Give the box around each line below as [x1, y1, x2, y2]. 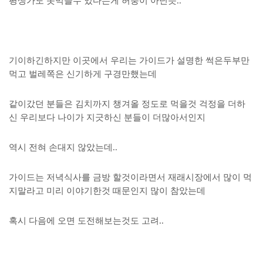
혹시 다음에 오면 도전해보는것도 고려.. [9, 216, 164, 225]
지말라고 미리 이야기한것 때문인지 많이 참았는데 [9, 186, 208, 195]
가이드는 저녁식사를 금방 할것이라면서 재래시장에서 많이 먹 [9, 173, 252, 182]
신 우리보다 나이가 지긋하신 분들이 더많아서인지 [9, 113, 208, 122]
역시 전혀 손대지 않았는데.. [9, 143, 120, 152]
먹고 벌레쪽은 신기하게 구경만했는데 [9, 69, 157, 79]
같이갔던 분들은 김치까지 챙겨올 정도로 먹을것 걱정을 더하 [9, 99, 245, 109]
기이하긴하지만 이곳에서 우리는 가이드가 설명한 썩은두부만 [9, 56, 249, 65]
